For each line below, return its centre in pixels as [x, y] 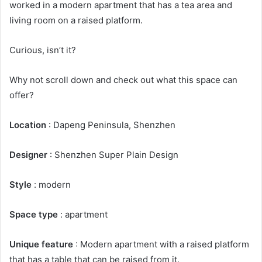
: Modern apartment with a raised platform [161, 244]
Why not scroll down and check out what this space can [123, 80]
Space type [34, 214]
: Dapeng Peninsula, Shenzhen [111, 125]
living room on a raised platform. [76, 20]
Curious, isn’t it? [43, 50]
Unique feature [41, 244]
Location [28, 125]
